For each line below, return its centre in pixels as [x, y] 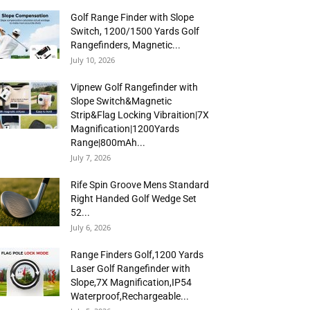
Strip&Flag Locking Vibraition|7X [140, 115]
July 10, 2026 [93, 60]
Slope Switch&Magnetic [121, 101]
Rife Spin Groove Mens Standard [140, 185]
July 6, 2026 [91, 227]
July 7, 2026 [91, 157]
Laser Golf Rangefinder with [130, 268]
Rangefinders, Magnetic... [126, 45]
